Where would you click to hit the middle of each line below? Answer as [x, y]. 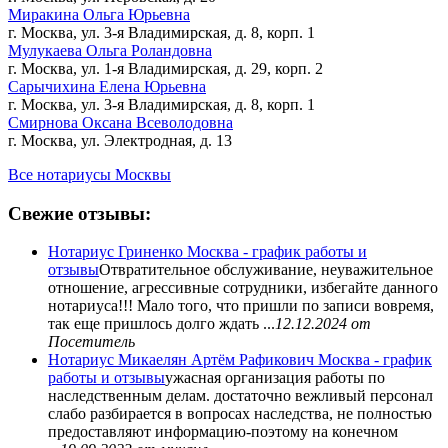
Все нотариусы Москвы [89, 174]
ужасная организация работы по [275, 378]
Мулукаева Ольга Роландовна [110, 50]
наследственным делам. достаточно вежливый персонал [240, 396]
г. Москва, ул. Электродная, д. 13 [120, 140]
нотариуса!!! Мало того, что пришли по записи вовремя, [241, 306]
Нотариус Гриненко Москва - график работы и [207, 252]
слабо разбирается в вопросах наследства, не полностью [240, 414]
